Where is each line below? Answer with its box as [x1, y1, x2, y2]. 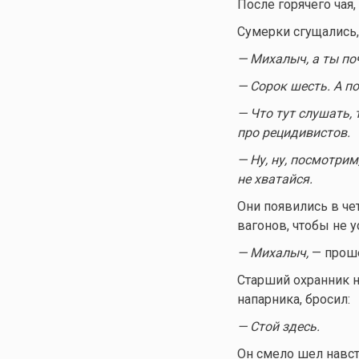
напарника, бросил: [236, 291, 350, 307]
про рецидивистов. [236, 124, 350, 140]
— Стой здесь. [236, 318, 320, 334]
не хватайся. [236, 171, 313, 187]
